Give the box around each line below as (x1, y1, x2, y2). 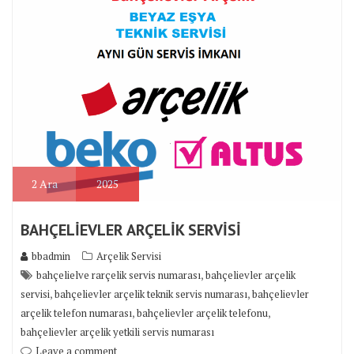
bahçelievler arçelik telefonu (137, 306, 268, 321)
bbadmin (32, 249, 70, 264)
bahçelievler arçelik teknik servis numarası (55, 287, 247, 302)
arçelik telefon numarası (21, 306, 132, 321)
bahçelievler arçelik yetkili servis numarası (21, 325, 214, 340)
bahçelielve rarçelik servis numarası (36, 268, 201, 283)
